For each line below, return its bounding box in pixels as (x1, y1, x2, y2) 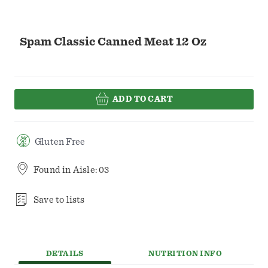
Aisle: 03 (72, 165, 109, 175)
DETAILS (45, 250, 84, 258)
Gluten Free (35, 137, 86, 147)
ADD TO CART (112, 95, 173, 103)
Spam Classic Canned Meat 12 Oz (20, 36, 206, 48)
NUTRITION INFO (148, 250, 223, 258)
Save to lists (33, 195, 85, 205)
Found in (33, 165, 73, 175)
